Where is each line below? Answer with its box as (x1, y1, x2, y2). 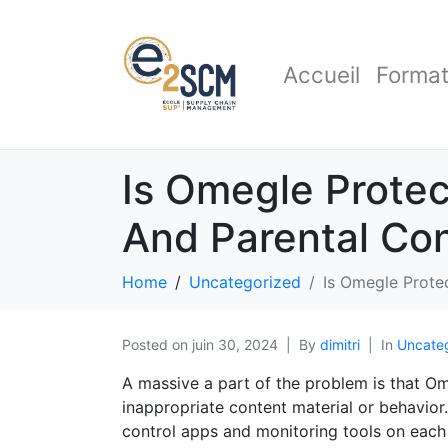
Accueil (283, 60, 360, 88)
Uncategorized (189, 271, 301, 292)
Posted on (122, 335, 192, 353)
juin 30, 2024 (192, 335, 278, 353)
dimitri (320, 335, 360, 353)
